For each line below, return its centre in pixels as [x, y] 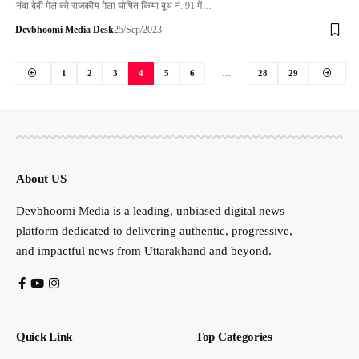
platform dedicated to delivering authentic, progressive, [154, 230]
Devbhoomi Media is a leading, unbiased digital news [150, 210]
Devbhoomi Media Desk [64, 30]
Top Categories [234, 336]
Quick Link [44, 336]
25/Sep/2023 [137, 30]
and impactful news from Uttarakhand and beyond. [144, 250]
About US [41, 178]
